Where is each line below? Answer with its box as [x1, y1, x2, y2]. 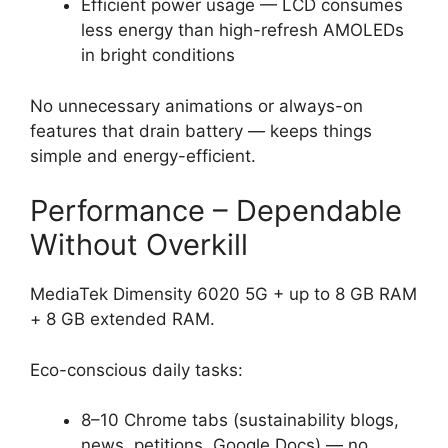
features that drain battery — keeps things [30, 120, 372, 141]
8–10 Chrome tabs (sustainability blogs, [81, 410, 399, 430]
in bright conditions [81, 45, 235, 65]
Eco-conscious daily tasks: [30, 359, 243, 380]
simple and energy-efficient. [30, 145, 256, 166]
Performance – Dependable [30, 193, 402, 228]
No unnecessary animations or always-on [30, 95, 363, 116]
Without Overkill [30, 227, 248, 262]
